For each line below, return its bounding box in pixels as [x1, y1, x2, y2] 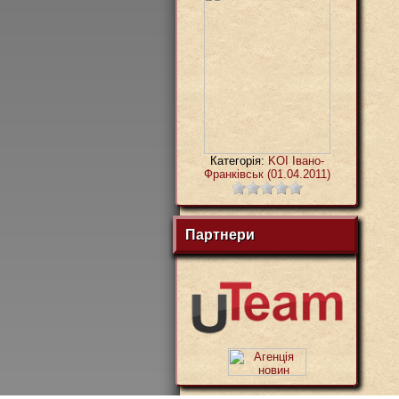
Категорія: [209, 153, 268, 167]
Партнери [185, 227, 255, 242]
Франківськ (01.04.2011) [203, 167, 330, 181]
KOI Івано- [267, 153, 324, 167]
